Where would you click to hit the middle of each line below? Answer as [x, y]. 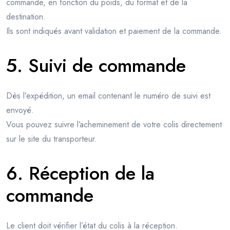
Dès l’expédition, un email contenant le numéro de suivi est [108, 95]
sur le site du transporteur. [52, 139]
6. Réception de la [80, 174]
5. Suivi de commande [96, 65]
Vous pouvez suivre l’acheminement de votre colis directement [114, 124]
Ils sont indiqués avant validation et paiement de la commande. [114, 31]
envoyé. [20, 110]
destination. [26, 16]
